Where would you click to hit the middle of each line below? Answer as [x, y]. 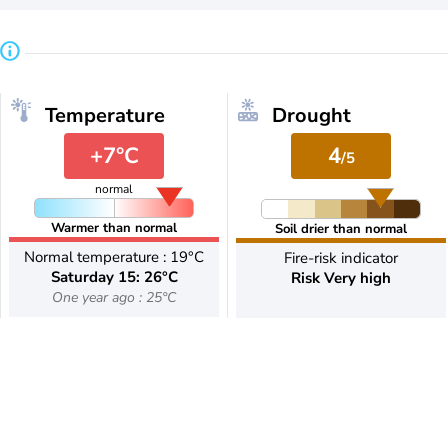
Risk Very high [341, 278]
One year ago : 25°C [114, 297]
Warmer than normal [114, 228]
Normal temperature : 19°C [114, 257]
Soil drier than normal [341, 229]
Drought [311, 115]
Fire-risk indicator [341, 258]
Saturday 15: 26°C [114, 277]
